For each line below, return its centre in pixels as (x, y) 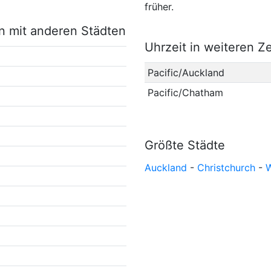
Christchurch (226, 167)
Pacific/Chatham (185, 92)
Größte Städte (185, 145)
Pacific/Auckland (186, 72)
